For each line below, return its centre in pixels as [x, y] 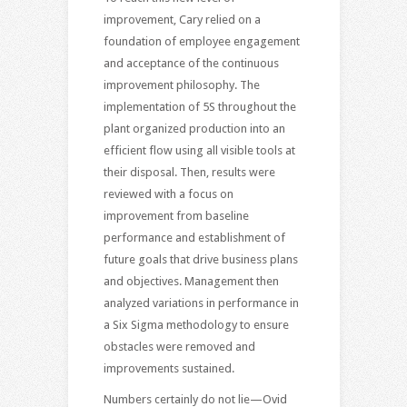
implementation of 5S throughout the [199, 106]
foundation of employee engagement [201, 41]
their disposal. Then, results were [189, 172]
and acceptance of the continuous [191, 63]
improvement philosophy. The [181, 84]
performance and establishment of [194, 237]
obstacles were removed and [179, 346]
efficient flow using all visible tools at [199, 150]
